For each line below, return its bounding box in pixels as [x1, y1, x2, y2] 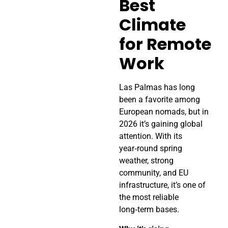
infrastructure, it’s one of [119, 180, 206, 190]
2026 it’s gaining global [119, 119, 203, 129]
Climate [119, 13, 186, 37]
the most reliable [119, 192, 179, 203]
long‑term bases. [119, 205, 179, 215]
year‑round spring [119, 144, 182, 154]
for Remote [119, 33, 211, 56]
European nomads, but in [119, 107, 209, 117]
